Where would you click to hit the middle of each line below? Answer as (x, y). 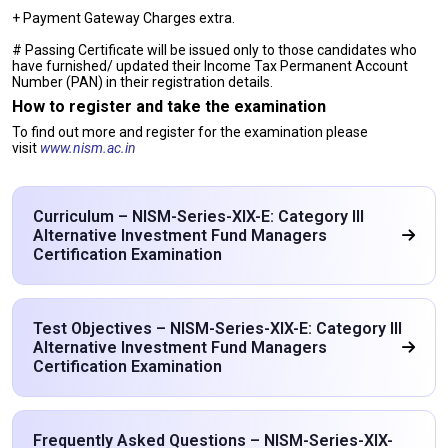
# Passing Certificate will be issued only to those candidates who (214, 50)
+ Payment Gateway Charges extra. (123, 18)
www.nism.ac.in (88, 148)
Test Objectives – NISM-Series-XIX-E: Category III (217, 328)
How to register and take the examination (169, 106)
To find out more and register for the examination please (190, 132)
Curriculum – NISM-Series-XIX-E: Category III (198, 216)
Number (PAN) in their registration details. (144, 82)
